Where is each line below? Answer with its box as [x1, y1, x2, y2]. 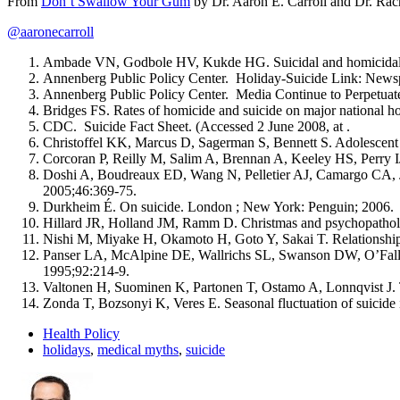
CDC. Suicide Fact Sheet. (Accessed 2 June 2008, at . [43, 118, 350, 134]
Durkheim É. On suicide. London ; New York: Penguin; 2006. [43, 198, 394, 214]
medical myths [97, 341, 179, 357]
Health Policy [43, 325, 120, 341]
